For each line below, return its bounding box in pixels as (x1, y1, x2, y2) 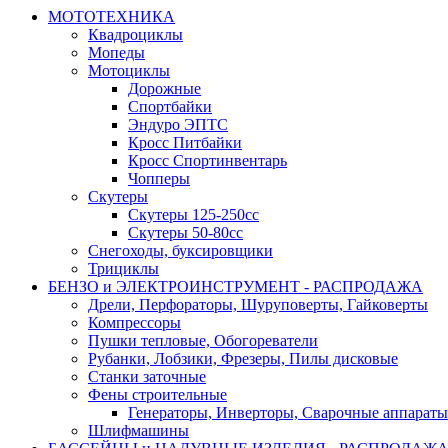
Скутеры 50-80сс (128, 224, 243, 242)
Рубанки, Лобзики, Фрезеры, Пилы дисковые (88, 350, 398, 368)
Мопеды (88, 44, 145, 62)
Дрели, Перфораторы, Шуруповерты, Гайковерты (88, 296, 428, 314)
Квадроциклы (88, 26, 183, 44)
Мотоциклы (88, 62, 170, 80)
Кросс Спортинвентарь (128, 152, 287, 170)
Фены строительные (88, 386, 227, 404)
